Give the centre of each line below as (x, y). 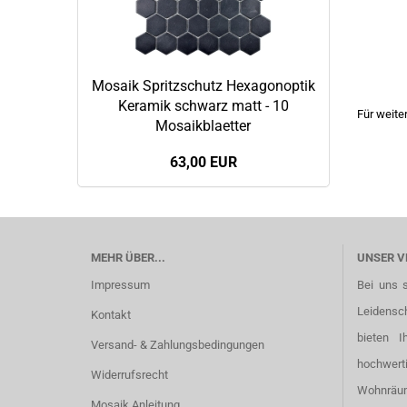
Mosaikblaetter (203, 126)
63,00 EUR (203, 162)
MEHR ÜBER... (128, 258)
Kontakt (110, 315)
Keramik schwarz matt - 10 (203, 106)
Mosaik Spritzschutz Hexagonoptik (203, 86)
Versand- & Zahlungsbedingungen (177, 345)
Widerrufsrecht (129, 375)
